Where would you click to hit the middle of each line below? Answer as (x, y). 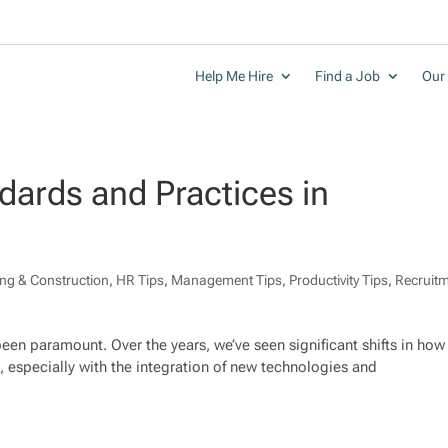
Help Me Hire (234, 76)
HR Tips (140, 280)
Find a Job (347, 76)
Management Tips (227, 280)
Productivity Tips (339, 280)
